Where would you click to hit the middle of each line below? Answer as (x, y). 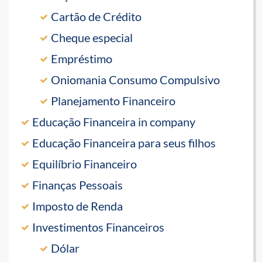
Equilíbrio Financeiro (85, 164)
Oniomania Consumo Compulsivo (135, 80)
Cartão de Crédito (96, 17)
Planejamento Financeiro (113, 101)
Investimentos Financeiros (98, 227)
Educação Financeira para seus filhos (124, 143)
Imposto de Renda (77, 206)
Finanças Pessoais (77, 185)
